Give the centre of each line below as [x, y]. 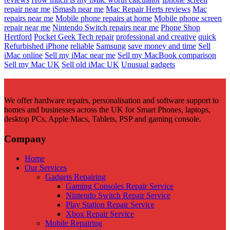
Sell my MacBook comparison [167, 55]
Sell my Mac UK [32, 64]
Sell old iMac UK [90, 64]
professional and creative [156, 37]
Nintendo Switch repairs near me [106, 27]
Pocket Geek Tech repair [74, 37]
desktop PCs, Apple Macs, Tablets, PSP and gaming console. [103, 119]
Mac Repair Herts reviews [148, 9]
